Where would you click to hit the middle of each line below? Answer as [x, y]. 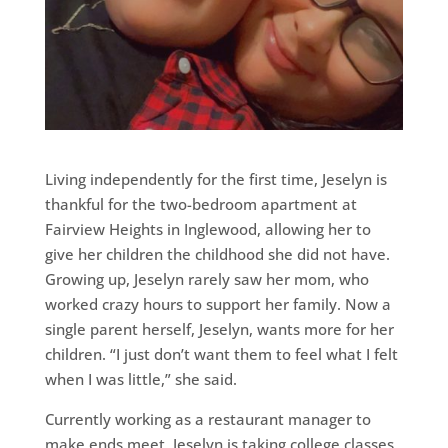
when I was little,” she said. [140, 379]
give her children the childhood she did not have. [217, 254]
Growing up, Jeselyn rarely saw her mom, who [206, 279]
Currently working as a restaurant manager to [207, 419]
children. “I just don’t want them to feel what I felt [221, 354]
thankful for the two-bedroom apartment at [200, 204]
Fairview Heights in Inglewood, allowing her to [207, 229]
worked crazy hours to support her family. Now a [217, 304]
